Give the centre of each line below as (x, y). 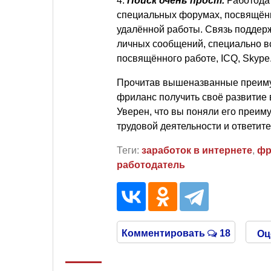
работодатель (151, 165)
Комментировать (165, 233)
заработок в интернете (197, 150)
